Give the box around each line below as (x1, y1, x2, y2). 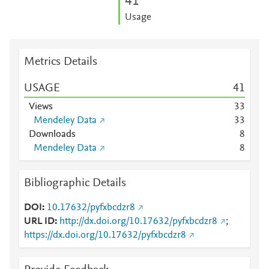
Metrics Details (24, 56, 97, 68)
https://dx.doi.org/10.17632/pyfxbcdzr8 (24, 231, 186, 240)
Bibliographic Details (24, 177, 126, 189)
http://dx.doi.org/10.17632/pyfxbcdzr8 (59, 217, 217, 226)
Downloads (29, 130, 76, 139)
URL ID (24, 217, 55, 226)
